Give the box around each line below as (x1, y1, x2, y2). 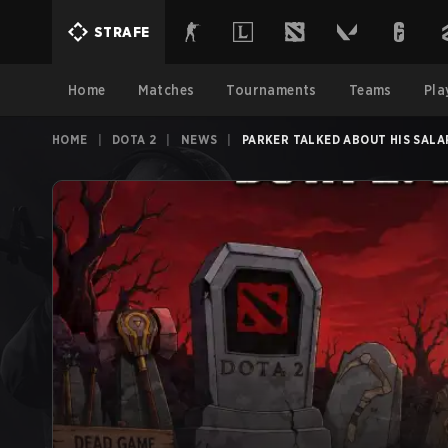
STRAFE (94, 24, 150, 40)
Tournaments (226, 82, 317, 98)
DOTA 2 (112, 132, 157, 147)
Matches (137, 82, 195, 98)
